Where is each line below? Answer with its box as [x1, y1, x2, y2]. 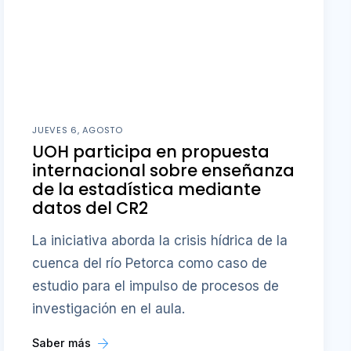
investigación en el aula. [32, 300, 186, 317]
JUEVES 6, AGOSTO [32, 124, 123, 137]
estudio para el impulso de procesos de [32, 277, 280, 294]
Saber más [32, 335, 95, 349]
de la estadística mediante [32, 178, 262, 201]
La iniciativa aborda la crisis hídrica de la [32, 232, 288, 248]
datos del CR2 [32, 197, 149, 220]
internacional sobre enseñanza [32, 159, 295, 183]
